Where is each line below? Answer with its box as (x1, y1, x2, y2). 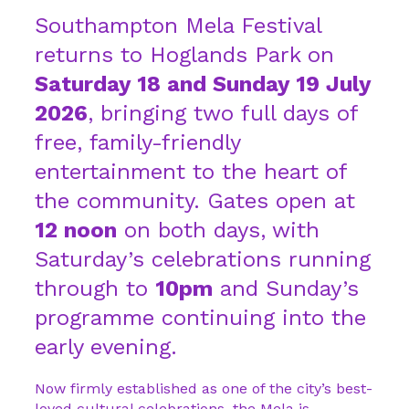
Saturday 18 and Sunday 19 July (35, 71, 371, 97)
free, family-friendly (35, 130, 240, 155)
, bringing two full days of (88, 100, 358, 126)
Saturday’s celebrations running (35, 246, 371, 272)
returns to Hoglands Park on (35, 42, 334, 68)
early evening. (35, 334, 177, 360)
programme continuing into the (35, 305, 366, 330)
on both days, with (117, 217, 320, 243)
